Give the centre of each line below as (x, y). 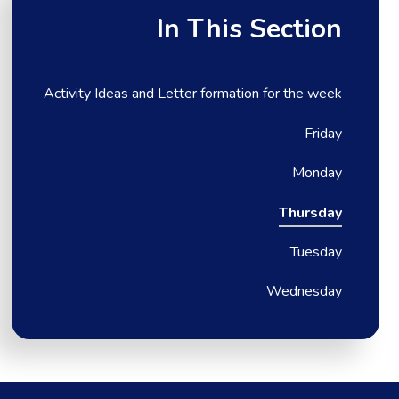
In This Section (250, 29)
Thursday (311, 212)
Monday (318, 173)
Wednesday (305, 292)
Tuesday (317, 252)
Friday (324, 133)
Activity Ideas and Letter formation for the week (193, 94)
